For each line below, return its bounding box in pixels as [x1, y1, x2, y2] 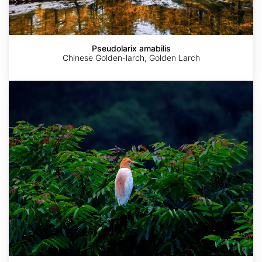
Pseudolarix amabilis [91, 43, 171, 54]
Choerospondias [9, 80, 70, 91]
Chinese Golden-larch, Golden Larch [62, 53, 200, 63]
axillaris [9, 89, 36, 99]
